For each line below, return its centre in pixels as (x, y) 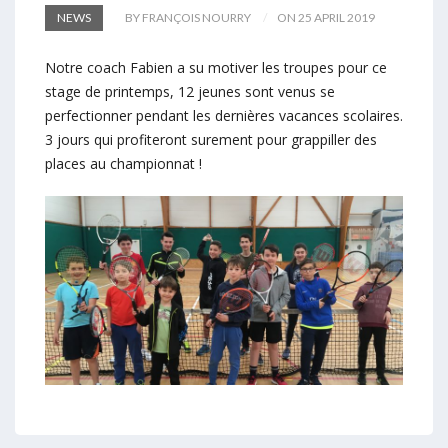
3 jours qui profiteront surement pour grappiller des (211, 140)
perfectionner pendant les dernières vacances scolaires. (224, 116)
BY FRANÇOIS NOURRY (188, 18)
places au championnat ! (123, 164)
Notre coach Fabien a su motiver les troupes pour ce (216, 68)
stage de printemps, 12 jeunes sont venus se (190, 92)
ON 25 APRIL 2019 (326, 18)
